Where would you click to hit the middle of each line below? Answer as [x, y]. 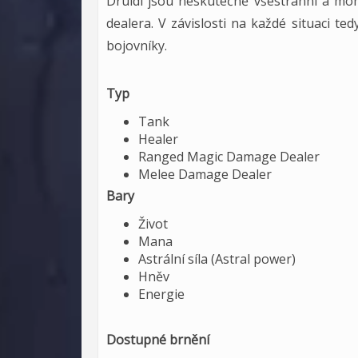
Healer [158, 139]
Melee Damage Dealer [205, 174]
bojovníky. [137, 46]
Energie [161, 294]
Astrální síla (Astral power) [217, 259]
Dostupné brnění [158, 340]
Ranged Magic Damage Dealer [229, 157]
